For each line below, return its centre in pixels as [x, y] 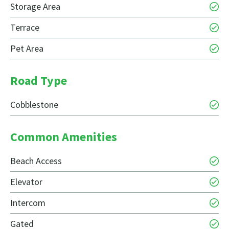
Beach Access [36, 161]
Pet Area [27, 49]
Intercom [28, 203]
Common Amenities [64, 137]
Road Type [39, 81]
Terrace [25, 28]
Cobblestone [34, 105]
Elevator [26, 182]
